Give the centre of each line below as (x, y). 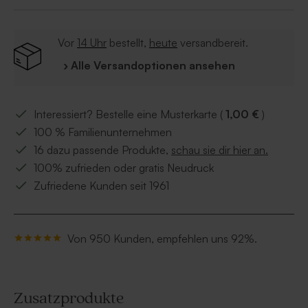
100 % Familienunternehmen (103, 132)
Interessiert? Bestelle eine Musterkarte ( (130, 114)
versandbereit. (213, 43)
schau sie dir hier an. (220, 150)
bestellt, (128, 43)
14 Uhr (92, 43)
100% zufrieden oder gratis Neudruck (124, 168)
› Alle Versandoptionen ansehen (149, 66)
